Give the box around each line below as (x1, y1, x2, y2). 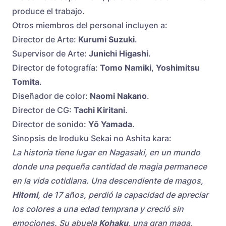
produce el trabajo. (12, 6, 85, 17)
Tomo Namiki (100, 63, 151, 73)
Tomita (12, 77, 39, 87)
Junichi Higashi (89, 48, 148, 59)
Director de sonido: (12, 119, 88, 130)
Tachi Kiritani (74, 105, 125, 116)
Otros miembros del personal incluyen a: (12, 20, 167, 31)
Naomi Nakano (90, 91, 147, 101)
